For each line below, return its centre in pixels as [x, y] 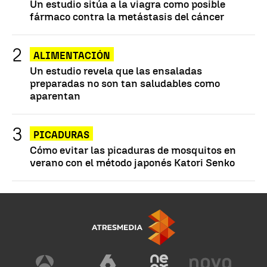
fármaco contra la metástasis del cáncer [127, 17]
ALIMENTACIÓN [72, 56]
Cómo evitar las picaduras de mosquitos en [133, 150]
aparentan [55, 96]
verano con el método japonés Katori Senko [132, 163]
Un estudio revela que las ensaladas [116, 71]
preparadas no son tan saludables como [125, 83]
